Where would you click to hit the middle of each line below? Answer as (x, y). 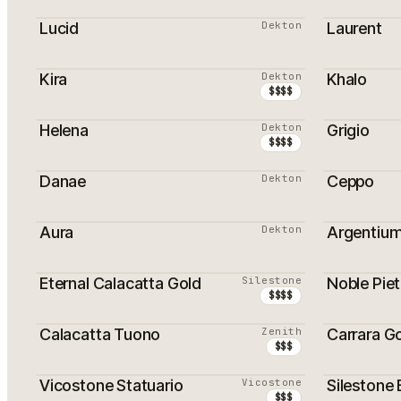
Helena (64, 130)
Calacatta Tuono (100, 334)
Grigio (348, 130)
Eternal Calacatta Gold (121, 283)
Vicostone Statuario (111, 385)
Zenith (282, 331)
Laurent (354, 28)
